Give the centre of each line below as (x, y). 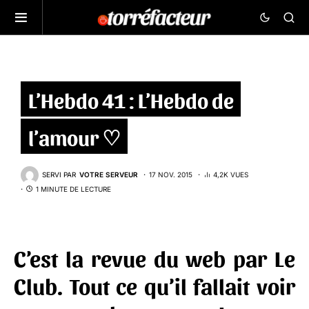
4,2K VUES (231, 175)
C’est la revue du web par (144, 257)
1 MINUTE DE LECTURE (73, 189)
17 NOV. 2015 (171, 175)
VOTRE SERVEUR (109, 175)
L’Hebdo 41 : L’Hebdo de (131, 99)
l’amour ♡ (74, 136)
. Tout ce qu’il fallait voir (176, 285)
